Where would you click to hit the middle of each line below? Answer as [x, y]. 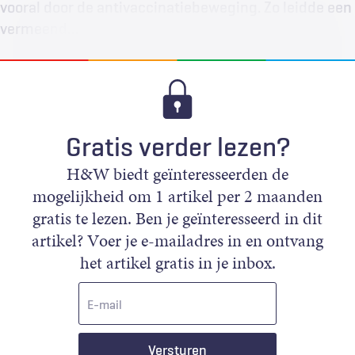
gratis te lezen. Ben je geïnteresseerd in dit [177, 218]
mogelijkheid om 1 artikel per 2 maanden [177, 196]
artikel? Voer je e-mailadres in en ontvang [177, 240]
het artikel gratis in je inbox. [177, 263]
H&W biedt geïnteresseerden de [177, 174]
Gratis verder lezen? [177, 147]
